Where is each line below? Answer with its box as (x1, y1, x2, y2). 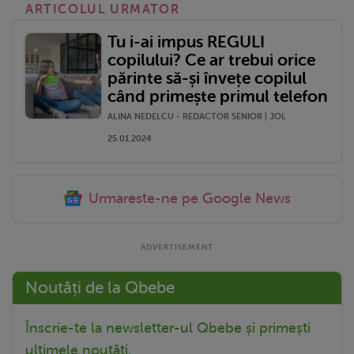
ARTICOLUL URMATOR (25, 2, 180, 17)
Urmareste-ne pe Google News (88, 190, 291, 206)
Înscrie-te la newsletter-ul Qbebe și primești (25, 319, 311, 336)
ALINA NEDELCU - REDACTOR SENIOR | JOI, (107, 111, 286, 122)
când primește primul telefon (107, 86, 328, 106)
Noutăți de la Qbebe (25, 277, 175, 297)
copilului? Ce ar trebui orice (107, 50, 315, 70)
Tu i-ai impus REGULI (107, 32, 265, 51)
